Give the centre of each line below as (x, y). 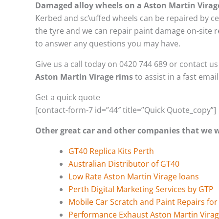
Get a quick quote (68, 97)
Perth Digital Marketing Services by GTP (141, 189)
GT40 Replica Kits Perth (111, 151)
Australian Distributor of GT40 (125, 164)
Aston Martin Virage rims (84, 77)
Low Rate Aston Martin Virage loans (134, 176)
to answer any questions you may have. (108, 43)
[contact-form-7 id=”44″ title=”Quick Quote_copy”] (126, 110)
